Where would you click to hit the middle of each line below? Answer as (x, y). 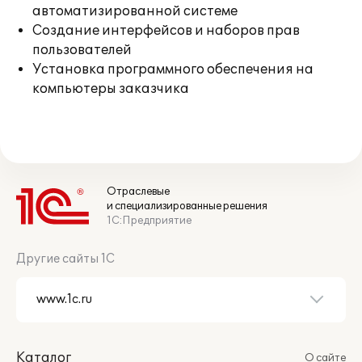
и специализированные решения (187, 206)
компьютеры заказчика (111, 89)
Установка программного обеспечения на (173, 69)
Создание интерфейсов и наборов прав (166, 31)
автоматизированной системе (135, 11)
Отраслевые (138, 192)
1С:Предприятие (149, 221)
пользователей (82, 50)
